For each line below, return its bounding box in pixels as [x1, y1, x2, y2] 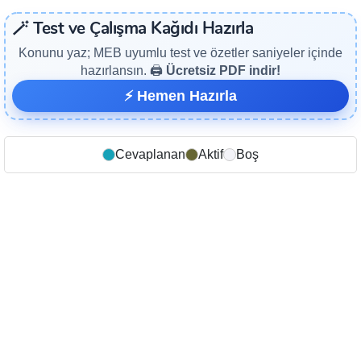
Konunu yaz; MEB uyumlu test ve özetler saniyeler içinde [19, 46, 342, 60]
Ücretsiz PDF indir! [166, 64, 280, 78]
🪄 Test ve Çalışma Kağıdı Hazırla [12, 21, 253, 39]
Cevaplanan [115, 147, 185, 162]
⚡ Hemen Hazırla [124, 88, 237, 105]
